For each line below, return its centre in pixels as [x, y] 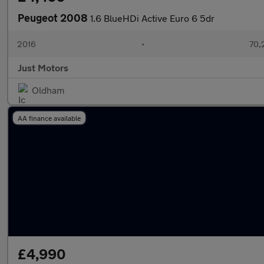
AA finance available [49, 118]
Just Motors [43, 67]
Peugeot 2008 [54, 18]
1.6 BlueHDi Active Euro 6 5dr [152, 18]
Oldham [48, 90]
